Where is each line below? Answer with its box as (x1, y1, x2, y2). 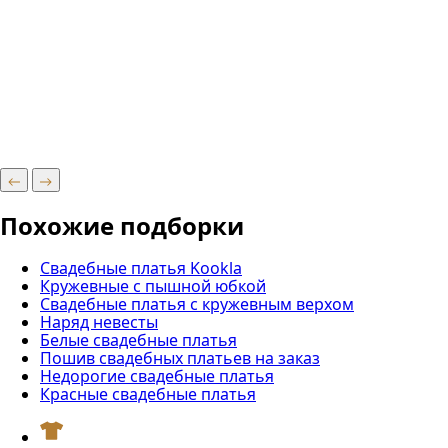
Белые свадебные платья (40, 328, 237, 351)
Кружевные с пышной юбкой (40, 274, 266, 297)
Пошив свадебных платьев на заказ (40, 346, 320, 369)
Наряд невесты (40, 310, 158, 333)
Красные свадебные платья (40, 382, 256, 405)
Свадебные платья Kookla (40, 256, 242, 279)
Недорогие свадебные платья (40, 364, 274, 387)
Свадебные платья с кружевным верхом (40, 292, 354, 315)
